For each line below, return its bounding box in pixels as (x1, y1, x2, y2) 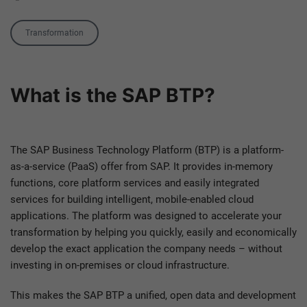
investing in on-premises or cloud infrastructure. (10, 259, 230, 271)
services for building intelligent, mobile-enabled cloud (10, 193, 254, 206)
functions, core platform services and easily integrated (10, 177, 259, 189)
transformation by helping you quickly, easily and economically (10, 226, 297, 238)
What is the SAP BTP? (10, 84, 215, 107)
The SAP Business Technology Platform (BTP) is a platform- (10, 144, 284, 156)
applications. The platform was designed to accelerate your (10, 210, 282, 222)
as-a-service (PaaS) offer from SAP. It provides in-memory (10, 160, 273, 173)
